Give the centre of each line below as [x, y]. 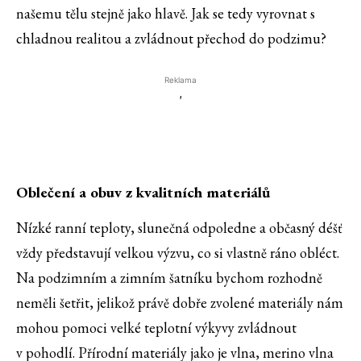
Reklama [180, 80]
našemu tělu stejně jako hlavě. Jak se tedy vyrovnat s [166, 14]
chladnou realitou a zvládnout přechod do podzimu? [171, 39]
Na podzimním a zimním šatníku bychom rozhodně [169, 278]
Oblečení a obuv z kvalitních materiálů [143, 193]
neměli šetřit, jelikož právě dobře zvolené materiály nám [180, 303]
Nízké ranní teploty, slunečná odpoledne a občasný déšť [179, 228]
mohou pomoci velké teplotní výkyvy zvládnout [156, 328]
